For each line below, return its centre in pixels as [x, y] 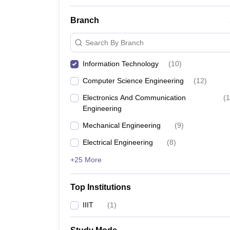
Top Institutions [101, 187]
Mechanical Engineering [122, 125]
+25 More [86, 160]
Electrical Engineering [118, 142]
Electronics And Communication [134, 98]
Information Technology [121, 64]
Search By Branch [114, 42]
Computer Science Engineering [133, 81]
